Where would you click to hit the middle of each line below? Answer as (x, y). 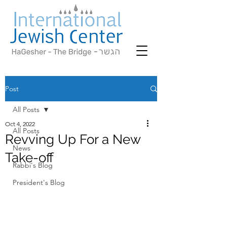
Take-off (29, 158)
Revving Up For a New (73, 139)
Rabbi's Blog (33, 165)
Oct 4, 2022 (20, 124)
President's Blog (39, 182)
